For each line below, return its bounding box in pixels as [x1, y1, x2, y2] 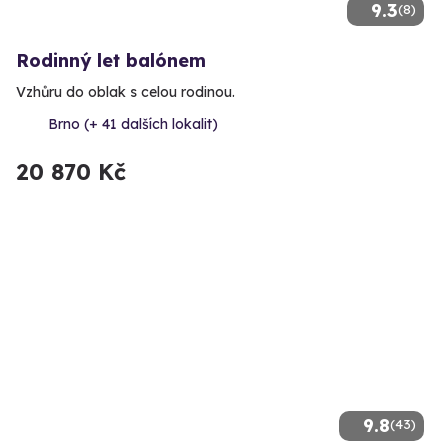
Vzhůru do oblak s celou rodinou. [16, 83, 235, 102]
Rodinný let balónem [16, 49, 206, 73]
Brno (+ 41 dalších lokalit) [48, 115, 218, 134]
